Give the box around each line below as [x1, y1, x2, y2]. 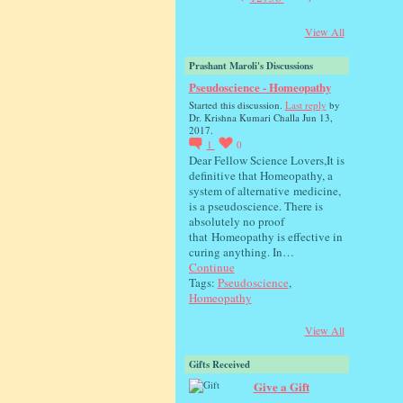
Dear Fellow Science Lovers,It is [188, 152, 345, 169]
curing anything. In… [188, 244, 294, 261]
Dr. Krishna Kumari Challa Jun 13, [188, 111, 333, 125]
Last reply [284, 98, 327, 112]
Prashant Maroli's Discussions [188, 58, 313, 74]
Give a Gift [253, 377, 309, 395]
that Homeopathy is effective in [188, 228, 343, 246]
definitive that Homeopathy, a [188, 167, 333, 184]
